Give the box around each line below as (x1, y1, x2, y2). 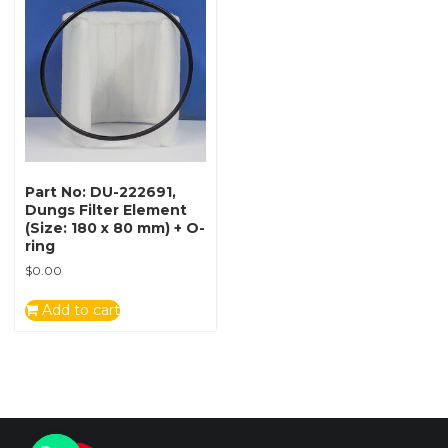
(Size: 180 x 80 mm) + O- (25, 218, 205, 237)
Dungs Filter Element (25, 200, 187, 219)
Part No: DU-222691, (25, 182, 176, 201)
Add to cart (38, 300, 120, 319)
